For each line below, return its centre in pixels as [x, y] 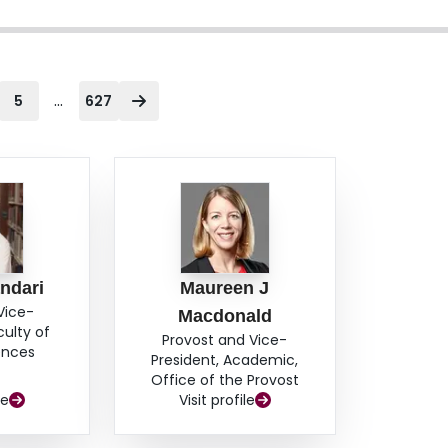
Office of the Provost [224, 380]
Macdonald [224, 316]
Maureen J [225, 288]
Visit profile [216, 400]
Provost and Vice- [225, 340]
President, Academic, [225, 360]
